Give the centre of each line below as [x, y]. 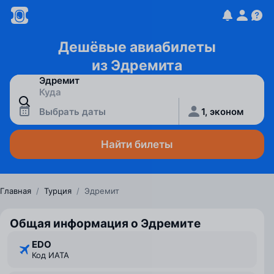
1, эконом [223, 111]
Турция [58, 191]
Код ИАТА [53, 255]
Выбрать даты [72, 111]
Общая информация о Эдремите [105, 224]
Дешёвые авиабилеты [137, 47]
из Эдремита [137, 65]
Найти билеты [137, 144]
